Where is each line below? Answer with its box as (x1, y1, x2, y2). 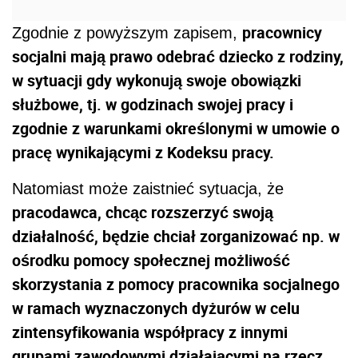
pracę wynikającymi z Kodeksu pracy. (12, 141, 274, 164)
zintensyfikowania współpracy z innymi (12, 321, 288, 344)
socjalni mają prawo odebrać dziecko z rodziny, (12, 46, 344, 68)
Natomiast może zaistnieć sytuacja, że (12, 180, 284, 198)
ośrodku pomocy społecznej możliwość (12, 249, 290, 272)
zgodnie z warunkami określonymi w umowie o (12, 117, 340, 140)
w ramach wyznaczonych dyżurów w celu (12, 297, 300, 320)
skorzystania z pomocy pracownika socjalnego (12, 273, 340, 296)
